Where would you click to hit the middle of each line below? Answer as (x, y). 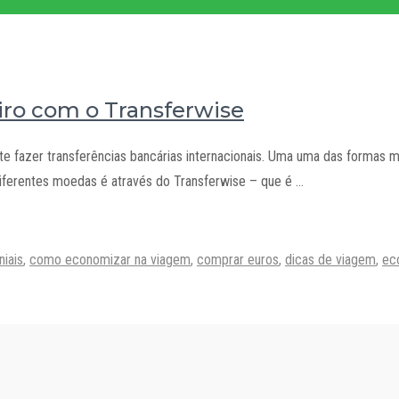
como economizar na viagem (110, 259)
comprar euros (238, 259)
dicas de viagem (330, 259)
